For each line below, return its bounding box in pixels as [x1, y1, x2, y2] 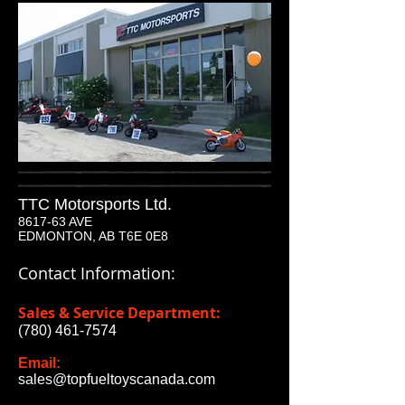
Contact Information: [18, 262, 175, 284]
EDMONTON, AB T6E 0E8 [18, 229, 168, 243]
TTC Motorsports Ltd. [18, 195, 172, 213]
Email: [18, 355, 61, 371]
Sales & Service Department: [18, 303, 221, 323]
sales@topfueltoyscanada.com [18, 372, 215, 387]
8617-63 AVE [18, 214, 92, 229]
